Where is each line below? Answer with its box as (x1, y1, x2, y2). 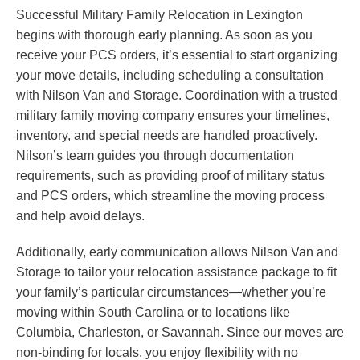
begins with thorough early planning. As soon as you (16, 28, 313, 43)
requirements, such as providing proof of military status (16, 169, 325, 183)
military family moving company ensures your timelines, (16, 108, 329, 123)
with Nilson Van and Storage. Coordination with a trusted (16, 88, 337, 103)
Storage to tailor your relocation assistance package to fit (16, 265, 337, 280)
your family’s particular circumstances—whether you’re (16, 285, 326, 300)
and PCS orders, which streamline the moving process (16, 189, 325, 203)
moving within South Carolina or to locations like (16, 305, 290, 320)
